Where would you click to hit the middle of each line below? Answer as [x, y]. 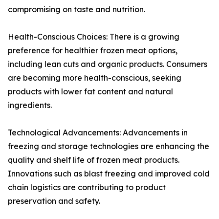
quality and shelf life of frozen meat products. [94, 160]
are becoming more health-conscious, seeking [95, 78]
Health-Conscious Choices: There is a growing [94, 37]
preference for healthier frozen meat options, [93, 51]
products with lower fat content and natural [90, 92]
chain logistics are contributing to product [87, 187]
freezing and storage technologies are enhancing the [109, 146]
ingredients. [30, 105]
